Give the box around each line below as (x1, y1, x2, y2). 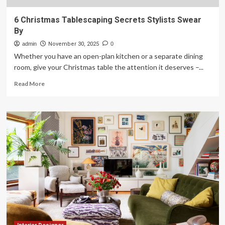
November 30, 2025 (48, 41, 99, 47)
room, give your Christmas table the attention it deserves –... (14, 63, 203, 71)
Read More (14, 80, 45, 87)
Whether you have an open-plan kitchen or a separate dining (14, 52, 203, 60)
